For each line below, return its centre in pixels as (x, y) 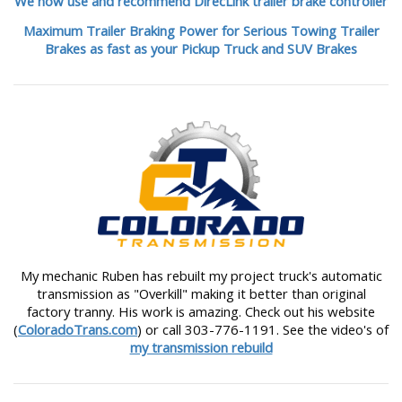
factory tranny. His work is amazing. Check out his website (201, 312)
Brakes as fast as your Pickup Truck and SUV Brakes (201, 48)
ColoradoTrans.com (78, 330)
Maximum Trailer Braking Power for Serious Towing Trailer (201, 30)
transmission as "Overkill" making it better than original (201, 294)
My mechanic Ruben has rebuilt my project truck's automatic (201, 276)
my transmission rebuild (201, 348)
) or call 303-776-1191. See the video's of (263, 330)
